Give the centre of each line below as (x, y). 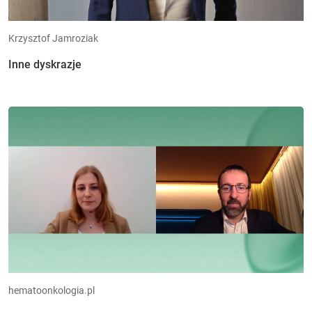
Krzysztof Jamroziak (53, 38)
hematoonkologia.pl (52, 290)
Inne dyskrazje (45, 64)
